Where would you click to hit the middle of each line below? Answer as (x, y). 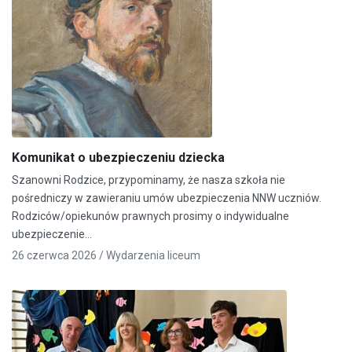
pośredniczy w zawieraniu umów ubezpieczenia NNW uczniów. (167, 198)
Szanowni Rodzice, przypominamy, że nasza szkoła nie (148, 180)
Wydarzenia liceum (153, 255)
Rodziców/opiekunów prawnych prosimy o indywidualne (150, 216)
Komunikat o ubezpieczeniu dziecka (118, 157)
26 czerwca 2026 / (59, 255)
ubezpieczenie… (52, 234)
